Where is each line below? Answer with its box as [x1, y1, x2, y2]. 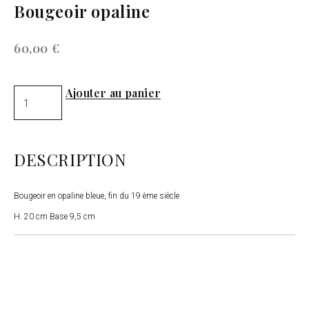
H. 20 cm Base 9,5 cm [14, 211, 95, 221]
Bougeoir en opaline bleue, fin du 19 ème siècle [14, 190, 179, 201]
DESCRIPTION [14, 148, 127, 170]
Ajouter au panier [66, 86, 161, 101]
